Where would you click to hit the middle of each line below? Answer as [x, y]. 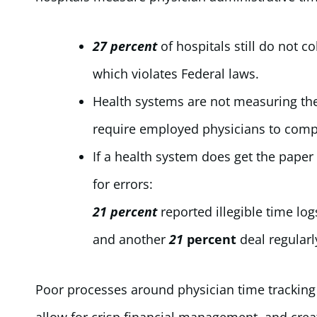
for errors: [123, 184]
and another [131, 240]
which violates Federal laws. [176, 74]
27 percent [125, 46]
